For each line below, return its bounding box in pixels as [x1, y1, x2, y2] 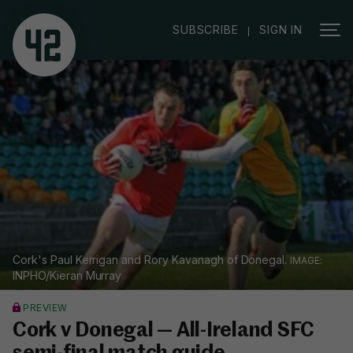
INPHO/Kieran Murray [13, 269, 122, 283]
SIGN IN [259, 23, 303, 36]
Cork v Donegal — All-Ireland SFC [13, 321, 314, 342]
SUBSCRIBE [173, 23, 239, 36]
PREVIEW [23, 302, 68, 314]
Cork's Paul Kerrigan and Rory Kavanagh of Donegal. [13, 253, 291, 267]
